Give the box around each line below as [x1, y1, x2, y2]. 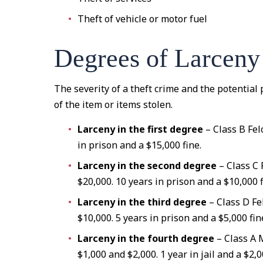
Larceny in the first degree [77, 123, 204, 136]
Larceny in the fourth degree [77, 232, 215, 245]
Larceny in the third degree [77, 195, 207, 208]
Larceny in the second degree [77, 159, 217, 172]
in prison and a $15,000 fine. [77, 139, 202, 151]
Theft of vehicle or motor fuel [77, 12, 208, 25]
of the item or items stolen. [54, 98, 173, 111]
